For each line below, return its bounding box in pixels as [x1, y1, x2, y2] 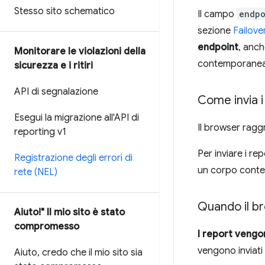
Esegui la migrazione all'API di [14, 112, 139, 124]
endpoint [198, 41, 238, 53]
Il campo [198, 8, 237, 20]
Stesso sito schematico [14, 5, 115, 17]
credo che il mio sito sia [40, 247, 143, 258]
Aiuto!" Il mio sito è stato [14, 206, 125, 218]
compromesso [14, 221, 79, 232]
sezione [198, 25, 233, 37]
